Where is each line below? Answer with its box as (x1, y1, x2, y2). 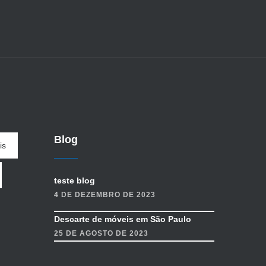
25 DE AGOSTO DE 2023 (54, 229, 148, 237)
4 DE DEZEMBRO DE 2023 (54, 191, 156, 199)
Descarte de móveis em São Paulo (54, 214, 191, 224)
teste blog (54, 176, 95, 185)
